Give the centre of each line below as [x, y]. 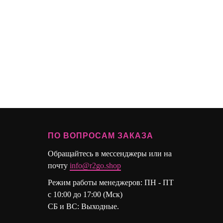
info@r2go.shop [95, 166]
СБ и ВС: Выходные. [83, 206]
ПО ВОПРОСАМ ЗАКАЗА [101, 136]
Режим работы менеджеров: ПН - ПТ [111, 182]
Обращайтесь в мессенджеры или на [110, 154]
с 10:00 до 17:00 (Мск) [85, 194]
